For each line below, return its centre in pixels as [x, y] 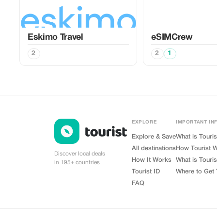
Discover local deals [80, 154]
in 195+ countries [77, 163]
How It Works [152, 160]
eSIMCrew [172, 38]
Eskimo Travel [55, 38]
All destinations [154, 148]
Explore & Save [154, 137]
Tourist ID [146, 172]
